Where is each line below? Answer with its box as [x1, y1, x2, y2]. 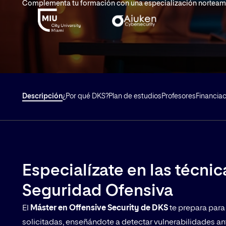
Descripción [22, 92, 63, 100]
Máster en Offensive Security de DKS [30, 204, 168, 213]
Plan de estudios [108, 92, 161, 100]
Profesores [161, 92, 196, 100]
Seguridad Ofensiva [22, 183, 173, 200]
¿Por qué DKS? [63, 92, 108, 100]
